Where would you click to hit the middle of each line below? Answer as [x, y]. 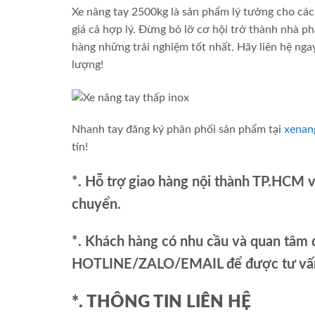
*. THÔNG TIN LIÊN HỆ [161, 302]
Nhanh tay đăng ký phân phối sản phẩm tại [178, 130]
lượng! [88, 65]
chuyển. [96, 205]
